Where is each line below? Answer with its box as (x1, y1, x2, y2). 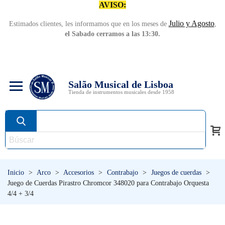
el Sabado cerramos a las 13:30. (65, 30, 160, 38)
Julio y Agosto (168, 19, 214, 28)
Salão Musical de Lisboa (68, 78, 173, 90)
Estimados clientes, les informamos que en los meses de (9, 20, 169, 28)
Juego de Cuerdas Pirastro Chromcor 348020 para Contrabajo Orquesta (8, 179, 209, 187)
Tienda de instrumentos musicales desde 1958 (68, 88, 174, 95)
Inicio (8, 169, 24, 176)
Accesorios (63, 169, 94, 176)
